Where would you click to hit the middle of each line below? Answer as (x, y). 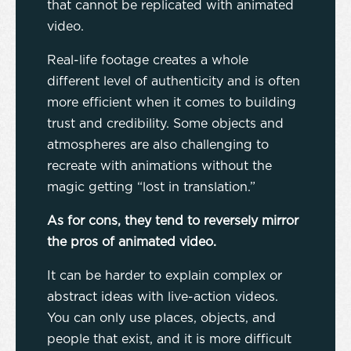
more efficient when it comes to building (172, 103)
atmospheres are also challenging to (158, 145)
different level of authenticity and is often (174, 82)
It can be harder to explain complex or (165, 276)
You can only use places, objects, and (161, 318)
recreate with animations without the (159, 166)
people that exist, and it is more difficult (169, 340)
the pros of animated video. (134, 242)
